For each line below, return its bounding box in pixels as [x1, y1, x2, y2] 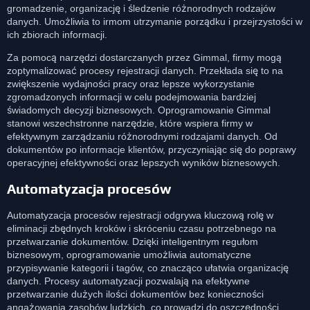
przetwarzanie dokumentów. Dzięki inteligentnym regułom [7, 235, 258, 247]
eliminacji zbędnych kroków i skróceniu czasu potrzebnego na [7, 222, 276, 234]
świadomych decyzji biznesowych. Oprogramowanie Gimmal [7, 104, 271, 116]
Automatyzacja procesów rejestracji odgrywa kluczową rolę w [7, 209, 273, 221]
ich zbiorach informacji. [7, 29, 110, 41]
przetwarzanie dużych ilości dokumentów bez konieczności [7, 288, 264, 300]
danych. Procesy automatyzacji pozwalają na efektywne [7, 275, 250, 286]
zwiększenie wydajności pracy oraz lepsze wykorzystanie [7, 78, 255, 90]
